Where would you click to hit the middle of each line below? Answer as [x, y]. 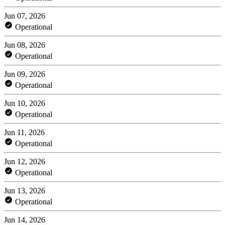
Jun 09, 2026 [25, 74]
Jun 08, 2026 [25, 45]
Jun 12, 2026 [25, 161]
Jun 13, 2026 [25, 190]
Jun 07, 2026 [25, 16]
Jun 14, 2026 [25, 219]
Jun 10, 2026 [25, 103]
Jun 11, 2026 [24, 132]
